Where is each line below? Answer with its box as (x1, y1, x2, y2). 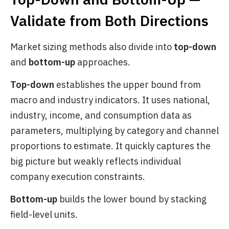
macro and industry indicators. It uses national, (10, 94, 210, 106)
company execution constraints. (10, 171, 145, 183)
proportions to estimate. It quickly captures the (10, 140, 211, 152)
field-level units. (10, 209, 78, 221)
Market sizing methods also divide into (10, 41, 174, 53)
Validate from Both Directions (10, 11, 209, 31)
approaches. (75, 56, 130, 68)
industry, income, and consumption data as (10, 109, 192, 122)
